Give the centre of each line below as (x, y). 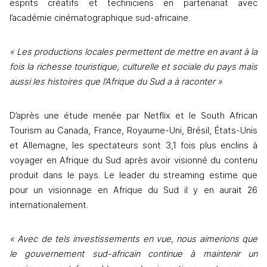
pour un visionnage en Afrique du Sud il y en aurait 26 (133, 190)
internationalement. (49, 205)
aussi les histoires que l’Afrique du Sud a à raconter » (116, 82)
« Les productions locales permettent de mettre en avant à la (133, 52)
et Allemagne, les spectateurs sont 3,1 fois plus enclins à (133, 146)
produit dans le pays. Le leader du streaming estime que (133, 176)
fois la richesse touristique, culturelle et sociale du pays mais (133, 67)
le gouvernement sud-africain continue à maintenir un (133, 254)
